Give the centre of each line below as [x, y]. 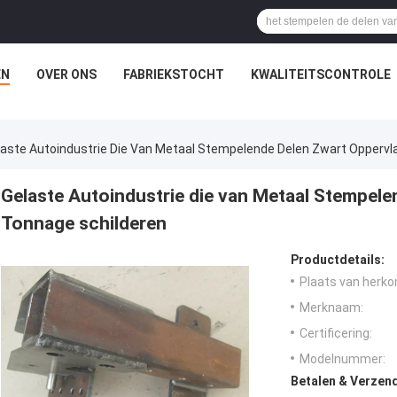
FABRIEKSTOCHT [174, 74]
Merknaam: [331, 308]
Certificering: [336, 334]
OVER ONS [66, 74]
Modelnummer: [343, 359]
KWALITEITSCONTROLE [321, 74]
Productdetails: [338, 260]
